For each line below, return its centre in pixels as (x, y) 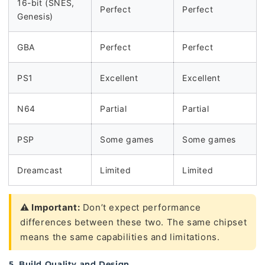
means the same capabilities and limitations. (120, 237)
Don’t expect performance (140, 207)
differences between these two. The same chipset (134, 222)
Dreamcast (40, 170)
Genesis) (35, 16)
